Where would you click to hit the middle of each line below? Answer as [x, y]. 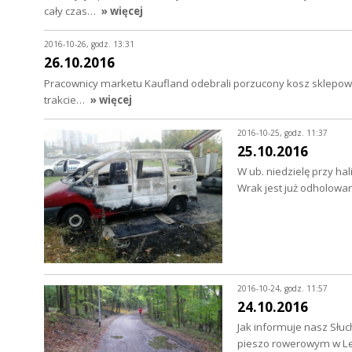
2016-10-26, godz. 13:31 [89, 44]
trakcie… [66, 99]
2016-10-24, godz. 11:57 [282, 288]
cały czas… [71, 11]
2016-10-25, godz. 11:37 [282, 133]
